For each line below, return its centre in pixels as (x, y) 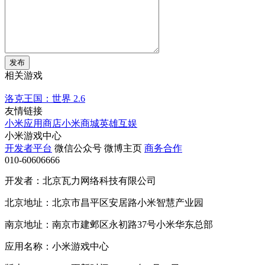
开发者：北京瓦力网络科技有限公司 (80, 180)
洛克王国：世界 (38, 98)
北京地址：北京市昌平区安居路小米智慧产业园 (104, 202)
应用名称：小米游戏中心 (57, 246)
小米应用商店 (33, 123)
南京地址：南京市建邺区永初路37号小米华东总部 (109, 224)
